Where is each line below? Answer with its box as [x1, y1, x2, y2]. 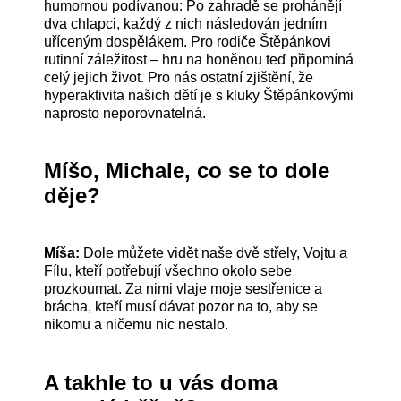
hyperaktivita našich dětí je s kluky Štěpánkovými [44, 88, 354, 104]
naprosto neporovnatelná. [44, 106, 207, 122]
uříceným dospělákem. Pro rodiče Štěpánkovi [44, 34, 332, 50]
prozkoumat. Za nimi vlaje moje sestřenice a [44, 281, 323, 297]
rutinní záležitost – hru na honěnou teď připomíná [44, 52, 354, 68]
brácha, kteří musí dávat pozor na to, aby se [44, 299, 319, 315]
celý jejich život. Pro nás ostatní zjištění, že [44, 70, 314, 86]
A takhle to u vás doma [44, 370, 278, 395]
